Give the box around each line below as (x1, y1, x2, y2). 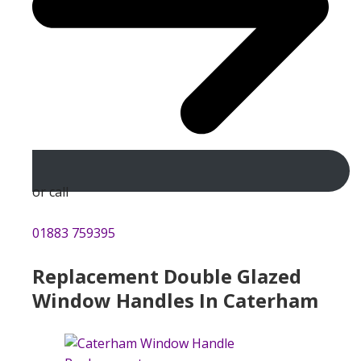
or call (32, 182, 68, 201)
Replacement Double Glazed (32, 262, 301, 289)
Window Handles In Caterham (32, 286, 318, 313)
